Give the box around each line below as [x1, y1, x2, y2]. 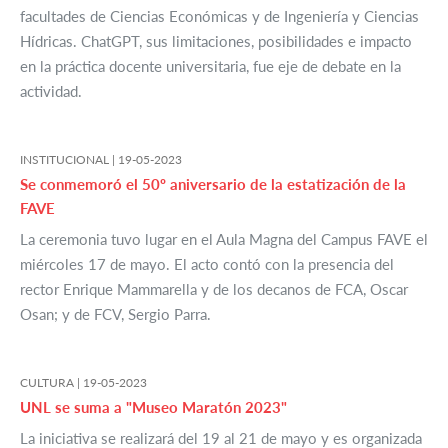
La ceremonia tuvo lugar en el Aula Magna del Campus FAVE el [20, 230, 428, 249]
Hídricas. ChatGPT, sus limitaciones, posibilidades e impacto [20, 32, 412, 51]
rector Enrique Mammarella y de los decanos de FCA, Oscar [20, 280, 408, 299]
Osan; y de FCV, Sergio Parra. [20, 305, 211, 324]
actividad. [20, 82, 82, 101]
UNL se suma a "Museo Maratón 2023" [20, 398, 287, 417]
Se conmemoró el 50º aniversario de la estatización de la [20, 175, 406, 194]
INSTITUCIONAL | [20, 152, 118, 168]
